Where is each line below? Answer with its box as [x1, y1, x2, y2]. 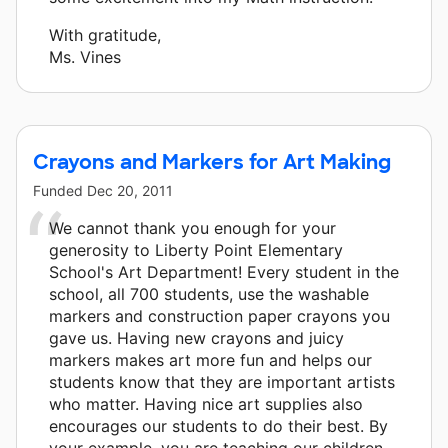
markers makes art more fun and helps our [49, 349, 372, 370]
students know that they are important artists [49, 371, 395, 392]
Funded [33, 181, 87, 199]
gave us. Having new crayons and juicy [49, 327, 344, 348]
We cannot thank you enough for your [49, 217, 336, 238]
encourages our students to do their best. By [49, 415, 388, 436]
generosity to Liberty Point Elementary [49, 239, 343, 260]
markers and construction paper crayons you [49, 305, 390, 326]
